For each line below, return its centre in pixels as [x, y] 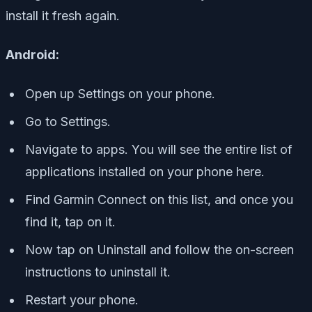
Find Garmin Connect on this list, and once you [159, 200]
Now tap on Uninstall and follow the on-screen [159, 250]
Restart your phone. [82, 300]
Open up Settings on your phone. [120, 94]
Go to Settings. [68, 122]
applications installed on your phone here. [145, 172]
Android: [32, 55]
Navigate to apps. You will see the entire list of [159, 150]
